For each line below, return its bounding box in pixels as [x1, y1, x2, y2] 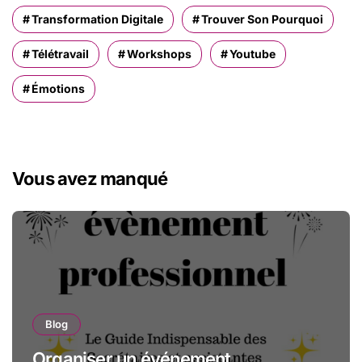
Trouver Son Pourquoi [201, 11, 323, 26]
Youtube [229, 46, 276, 61]
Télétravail [32, 46, 89, 61]
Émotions [32, 81, 85, 95]
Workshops [127, 46, 192, 61]
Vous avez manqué [12, 167, 168, 189]
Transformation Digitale [32, 11, 163, 26]
